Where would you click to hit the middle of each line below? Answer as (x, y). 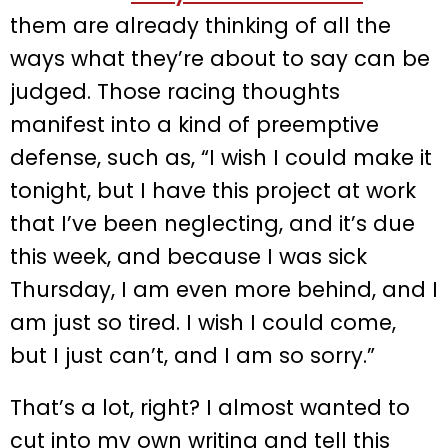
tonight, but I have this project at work (213, 191)
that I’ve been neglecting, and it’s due (212, 224)
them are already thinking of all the (200, 26)
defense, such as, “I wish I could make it (221, 158)
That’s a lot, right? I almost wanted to (210, 408)
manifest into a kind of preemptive (194, 125)
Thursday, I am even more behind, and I (224, 290)
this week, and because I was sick (188, 257)
